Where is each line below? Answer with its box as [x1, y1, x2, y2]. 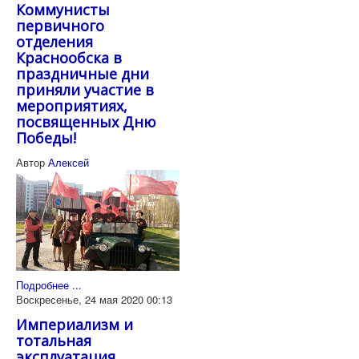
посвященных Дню [16, 112, 156, 132]
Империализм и [16, 315, 133, 335]
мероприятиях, [16, 96, 127, 116]
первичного [16, 16, 104, 36]
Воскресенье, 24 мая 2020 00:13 [16, 292, 172, 308]
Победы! [16, 128, 76, 148]
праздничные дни [16, 64, 149, 84]
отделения [16, 32, 93, 52]
